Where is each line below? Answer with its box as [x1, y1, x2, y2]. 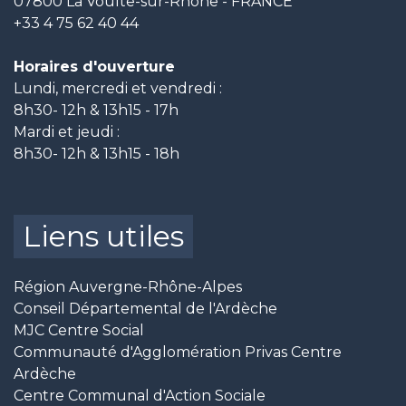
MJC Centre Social [14, 322, 144, 340]
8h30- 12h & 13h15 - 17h [14, 101, 179, 120]
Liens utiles [23, 218, 184, 255]
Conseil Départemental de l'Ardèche [14, 300, 277, 318]
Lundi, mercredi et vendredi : [14, 80, 222, 98]
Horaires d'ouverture [14, 58, 175, 76]
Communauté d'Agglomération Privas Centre [14, 343, 342, 362]
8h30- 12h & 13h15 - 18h [14, 145, 179, 163]
